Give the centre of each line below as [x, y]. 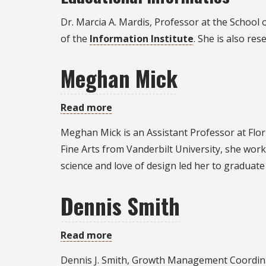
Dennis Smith [120, 205]
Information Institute [142, 38]
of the [75, 38]
